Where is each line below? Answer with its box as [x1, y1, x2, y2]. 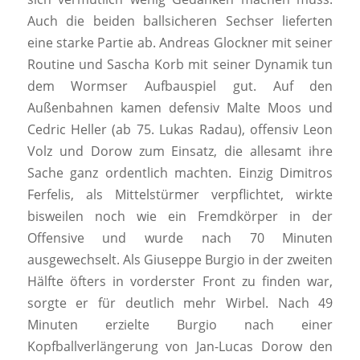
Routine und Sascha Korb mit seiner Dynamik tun [27, 55, 333, 74]
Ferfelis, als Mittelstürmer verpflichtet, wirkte [27, 186, 333, 204]
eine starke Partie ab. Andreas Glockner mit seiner [27, 34, 333, 52]
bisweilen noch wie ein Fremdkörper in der [27, 207, 333, 226]
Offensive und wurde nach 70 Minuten [27, 229, 333, 247]
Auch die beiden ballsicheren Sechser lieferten [27, 12, 333, 31]
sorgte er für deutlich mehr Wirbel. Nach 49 [27, 294, 333, 313]
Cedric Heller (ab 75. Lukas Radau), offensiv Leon [27, 121, 333, 139]
